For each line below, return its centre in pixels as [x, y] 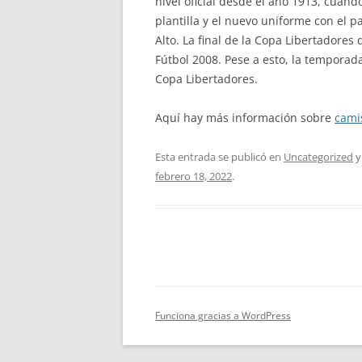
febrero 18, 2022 [194, 176]
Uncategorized [318, 157]
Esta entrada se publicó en [219, 157]
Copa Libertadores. [206, 79]
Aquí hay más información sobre [245, 118]
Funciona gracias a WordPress [223, 316]
